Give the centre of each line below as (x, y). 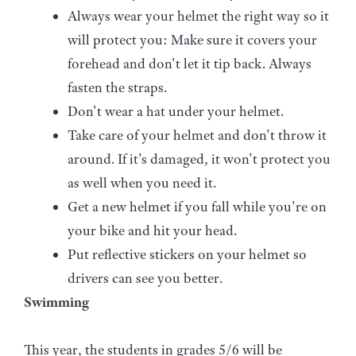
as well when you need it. (142, 182)
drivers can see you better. (145, 278)
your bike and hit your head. (152, 230)
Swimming (56, 302)
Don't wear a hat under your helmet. (176, 111)
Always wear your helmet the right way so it (198, 15)
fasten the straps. (117, 87)
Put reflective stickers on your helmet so (187, 254)
